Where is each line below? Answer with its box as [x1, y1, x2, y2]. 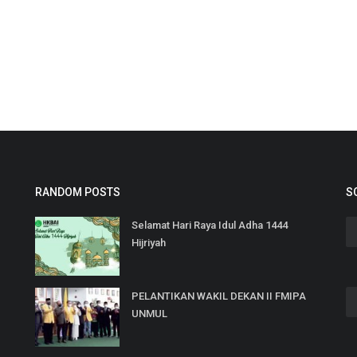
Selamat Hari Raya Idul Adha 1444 [131, 219, 288, 231]
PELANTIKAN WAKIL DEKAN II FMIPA [131, 290, 306, 302]
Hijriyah [131, 237, 166, 249]
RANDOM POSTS [35, 186, 120, 198]
